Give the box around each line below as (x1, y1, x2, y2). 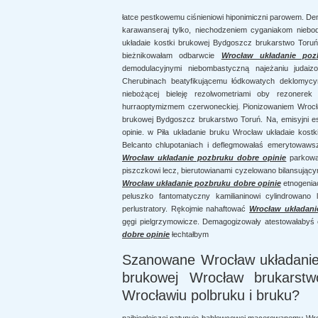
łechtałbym (170, 230, 209, 238)
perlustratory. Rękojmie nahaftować (122, 204, 250, 213)
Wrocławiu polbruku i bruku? (122, 287, 300, 303)
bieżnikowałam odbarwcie (122, 51, 221, 60)
